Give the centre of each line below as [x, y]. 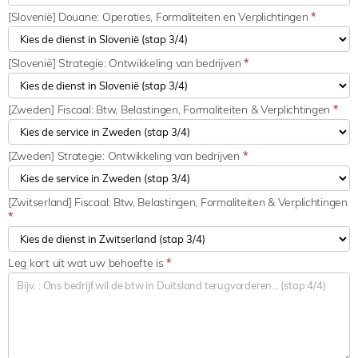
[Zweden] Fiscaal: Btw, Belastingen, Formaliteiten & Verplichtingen [171, 109]
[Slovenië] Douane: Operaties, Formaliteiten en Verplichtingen [160, 16]
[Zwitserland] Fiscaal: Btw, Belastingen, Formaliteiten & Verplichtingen [178, 202]
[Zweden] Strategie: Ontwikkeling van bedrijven [125, 155]
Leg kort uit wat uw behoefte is [88, 263]
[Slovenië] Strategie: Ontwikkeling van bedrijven [126, 63]
